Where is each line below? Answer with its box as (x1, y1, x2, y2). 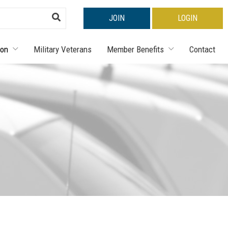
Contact (189, 44, 215, 54)
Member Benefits (107, 44, 164, 54)
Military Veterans (34, 44, 92, 54)
